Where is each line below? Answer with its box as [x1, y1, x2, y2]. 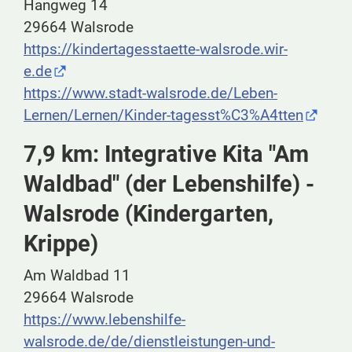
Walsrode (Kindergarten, [24, 200, 273, 228]
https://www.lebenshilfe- [24, 310, 185, 329]
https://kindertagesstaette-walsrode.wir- [24, 40, 288, 59]
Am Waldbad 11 [24, 266, 130, 285]
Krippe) [24, 230, 98, 258]
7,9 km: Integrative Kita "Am [24, 141, 309, 168]
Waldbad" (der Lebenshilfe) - [24, 170, 314, 198]
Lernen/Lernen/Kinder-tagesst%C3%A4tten [24, 106, 303, 125]
